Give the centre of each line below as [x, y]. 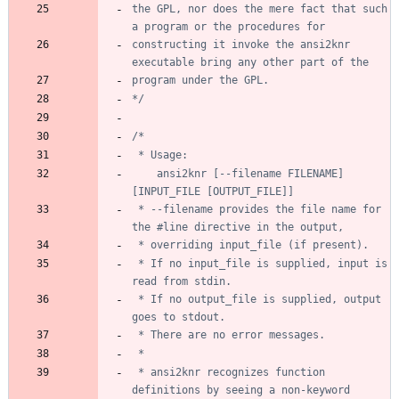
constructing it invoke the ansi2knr [241, 44]
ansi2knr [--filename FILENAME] [144, 173]
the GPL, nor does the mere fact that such [260, 8]
